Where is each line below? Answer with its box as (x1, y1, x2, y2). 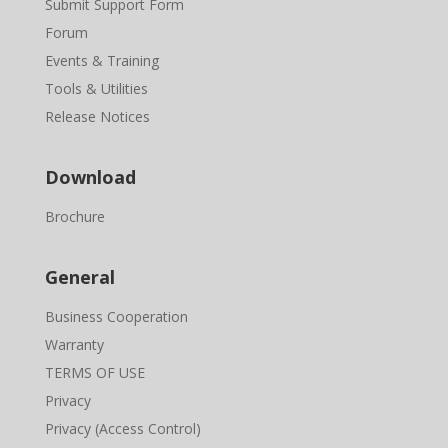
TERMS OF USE (44, 363, 145, 383)
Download (44, 165, 136, 190)
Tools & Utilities (44, 79, 148, 99)
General (44, 265, 115, 290)
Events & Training (44, 51, 159, 71)
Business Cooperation (44, 307, 188, 327)
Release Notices (44, 107, 150, 127)
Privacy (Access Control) (44, 419, 201, 439)
